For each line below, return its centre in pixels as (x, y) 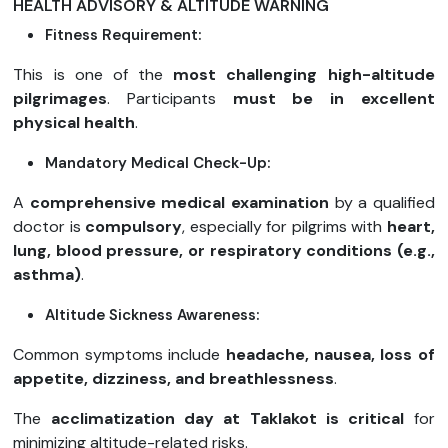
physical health (74, 123)
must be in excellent (333, 99)
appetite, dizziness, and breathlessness (174, 379)
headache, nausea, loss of (330, 355)
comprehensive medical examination (182, 203)
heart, (410, 227)
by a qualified (384, 203)
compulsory (134, 227)
